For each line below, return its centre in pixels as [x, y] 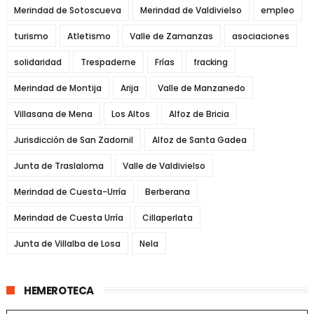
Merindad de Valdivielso [191, 10]
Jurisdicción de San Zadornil [73, 139]
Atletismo [89, 36]
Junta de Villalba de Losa [67, 243]
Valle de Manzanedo [201, 88]
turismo [31, 36]
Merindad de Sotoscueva [67, 10]
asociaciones [260, 36]
